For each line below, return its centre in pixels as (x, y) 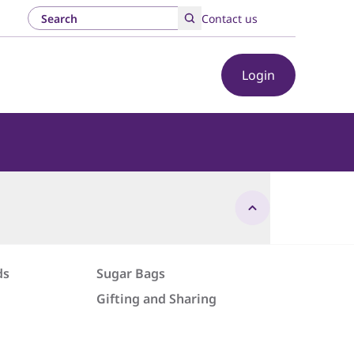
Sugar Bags (131, 273)
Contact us (230, 19)
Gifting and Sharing (157, 299)
